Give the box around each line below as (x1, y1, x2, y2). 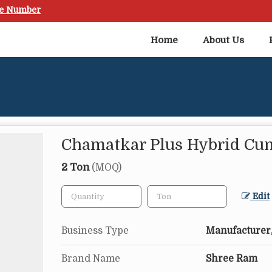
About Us (203, 35, 244, 46)
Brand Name (61, 253, 120, 265)
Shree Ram (206, 253, 257, 265)
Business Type (61, 225, 129, 237)
